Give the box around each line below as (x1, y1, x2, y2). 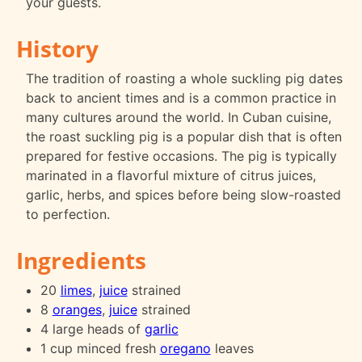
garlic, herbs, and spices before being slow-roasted (26, 186, 341, 203)
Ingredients (16, 244, 146, 276)
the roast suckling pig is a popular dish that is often (26, 128, 342, 145)
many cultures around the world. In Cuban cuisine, (26, 108, 331, 125)
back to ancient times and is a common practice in (26, 89, 336, 106)
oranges (52, 301, 102, 318)
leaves (210, 339, 254, 356)
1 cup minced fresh (40, 339, 160, 356)
